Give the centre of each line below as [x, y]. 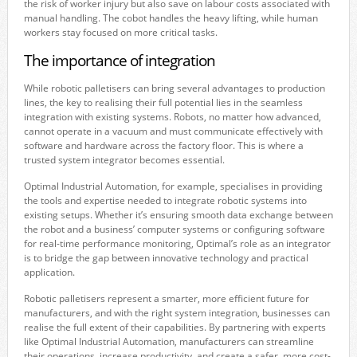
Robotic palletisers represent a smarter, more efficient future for [166, 298]
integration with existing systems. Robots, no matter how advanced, [172, 116]
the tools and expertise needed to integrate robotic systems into [165, 200]
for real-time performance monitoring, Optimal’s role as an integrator [177, 243]
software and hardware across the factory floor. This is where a [163, 145]
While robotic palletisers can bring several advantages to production [174, 88]
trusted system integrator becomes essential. [124, 159]
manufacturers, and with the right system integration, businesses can [177, 312]
